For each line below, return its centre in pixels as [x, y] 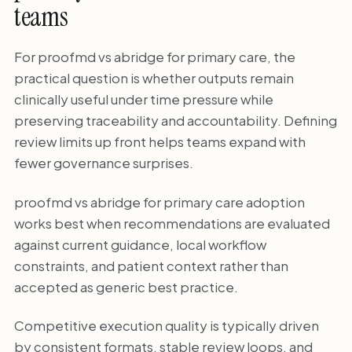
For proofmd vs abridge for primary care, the [154, 57]
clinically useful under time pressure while [143, 99]
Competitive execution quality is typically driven [166, 326]
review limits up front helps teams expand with [159, 142]
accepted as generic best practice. [126, 286]
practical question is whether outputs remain [154, 78]
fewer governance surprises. [103, 163]
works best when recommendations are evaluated [172, 223]
